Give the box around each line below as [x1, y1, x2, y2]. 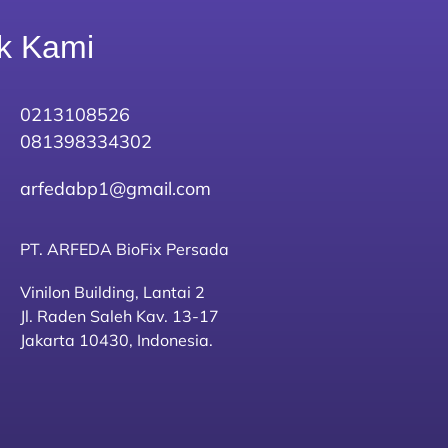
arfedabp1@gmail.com [19, 176, 211, 200]
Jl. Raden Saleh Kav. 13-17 [19, 306, 219, 327]
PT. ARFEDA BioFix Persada [19, 239, 229, 260]
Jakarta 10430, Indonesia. [19, 330, 213, 351]
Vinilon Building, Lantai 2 [19, 282, 205, 303]
